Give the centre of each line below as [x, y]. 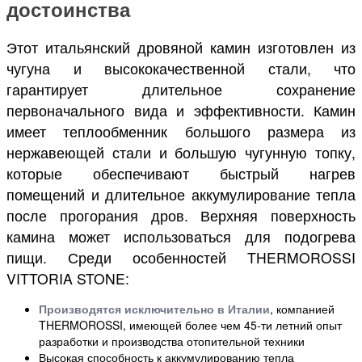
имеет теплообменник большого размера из [181, 131]
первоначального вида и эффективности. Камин [181, 110]
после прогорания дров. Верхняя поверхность [181, 215]
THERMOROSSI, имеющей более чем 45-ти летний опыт [190, 324]
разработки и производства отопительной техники [172, 341]
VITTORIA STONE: [68, 278]
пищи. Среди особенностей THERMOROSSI [181, 257]
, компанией [302, 308]
